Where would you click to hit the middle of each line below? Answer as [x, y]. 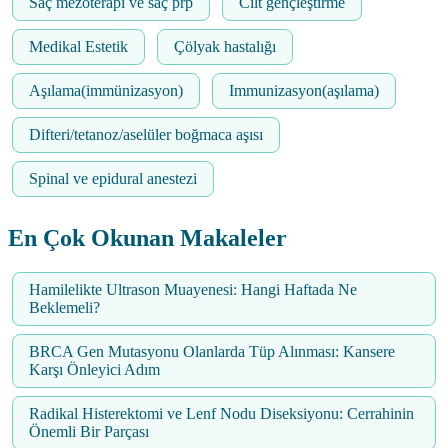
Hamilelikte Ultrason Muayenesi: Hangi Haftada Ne [193, 290]
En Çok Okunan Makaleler [147, 238]
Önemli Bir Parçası [89, 432]
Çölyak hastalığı [225, 47]
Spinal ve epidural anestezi [113, 179]
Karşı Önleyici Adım [94, 370]
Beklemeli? [64, 308]
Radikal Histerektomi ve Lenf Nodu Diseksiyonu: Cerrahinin [221, 414]
